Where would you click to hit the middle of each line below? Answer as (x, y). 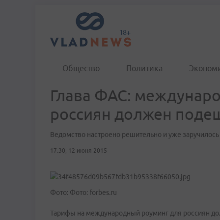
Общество (81, 68)
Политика (144, 68)
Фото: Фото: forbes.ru (83, 192)
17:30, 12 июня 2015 (79, 151)
